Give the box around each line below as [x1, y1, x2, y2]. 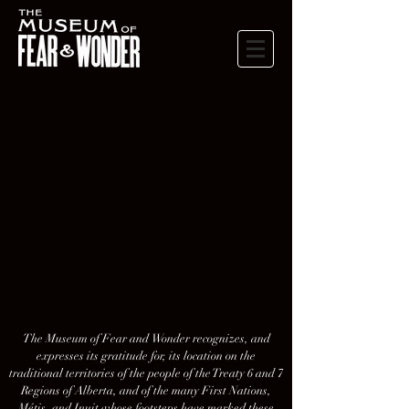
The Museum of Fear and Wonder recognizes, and [22, 331, 270, 346]
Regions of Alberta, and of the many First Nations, [21, 383, 271, 398]
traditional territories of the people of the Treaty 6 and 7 [9, 366, 283, 381]
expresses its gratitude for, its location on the [37, 349, 256, 363]
